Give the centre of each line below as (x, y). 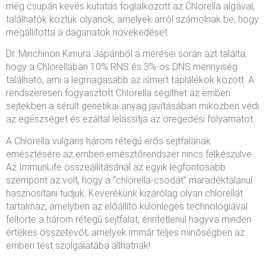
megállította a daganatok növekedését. (88, 32)
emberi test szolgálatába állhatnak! (78, 245)
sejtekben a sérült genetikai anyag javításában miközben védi (132, 106)
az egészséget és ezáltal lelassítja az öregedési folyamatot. (130, 119)
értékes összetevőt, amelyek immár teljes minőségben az (125, 232)
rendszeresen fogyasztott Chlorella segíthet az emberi (118, 93)
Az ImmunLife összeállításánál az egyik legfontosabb (116, 167)
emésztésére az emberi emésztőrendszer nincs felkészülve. (130, 154)
